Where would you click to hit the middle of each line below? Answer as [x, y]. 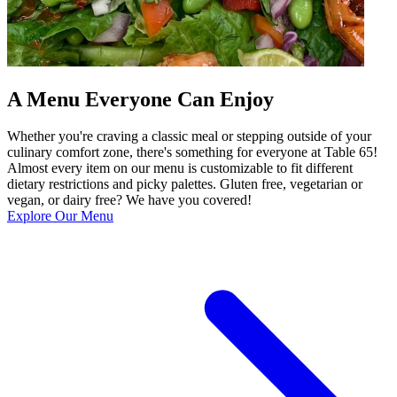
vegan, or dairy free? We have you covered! [129, 200]
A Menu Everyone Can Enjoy [140, 99]
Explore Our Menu [60, 216]
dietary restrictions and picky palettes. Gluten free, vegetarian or [185, 184]
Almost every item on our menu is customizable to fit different [180, 168]
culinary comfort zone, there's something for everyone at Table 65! [192, 152]
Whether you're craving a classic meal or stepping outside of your [189, 136]
